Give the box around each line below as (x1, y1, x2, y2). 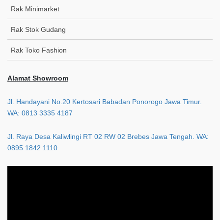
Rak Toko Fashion (11, 46, 67, 54)
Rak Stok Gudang (11, 25, 66, 33)
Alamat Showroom (7, 74, 68, 82)
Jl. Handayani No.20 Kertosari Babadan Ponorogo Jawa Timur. (7, 97, 202, 106)
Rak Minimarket (11, 4, 59, 13)
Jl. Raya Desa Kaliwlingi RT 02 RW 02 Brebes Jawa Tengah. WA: (7, 132, 209, 140)
